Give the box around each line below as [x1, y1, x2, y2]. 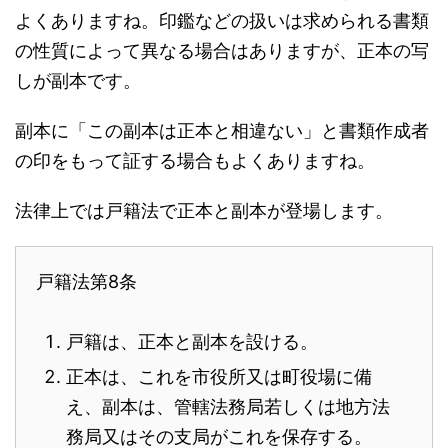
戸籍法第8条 [36, 271, 137, 292]
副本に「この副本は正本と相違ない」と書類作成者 [15, 120, 429, 141]
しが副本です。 [15, 70, 141, 91]
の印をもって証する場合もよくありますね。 [15, 150, 375, 171]
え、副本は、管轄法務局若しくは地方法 [66, 396, 390, 417]
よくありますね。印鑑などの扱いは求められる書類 [15, 10, 429, 31]
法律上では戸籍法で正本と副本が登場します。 [15, 200, 393, 221]
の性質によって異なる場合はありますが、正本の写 [15, 40, 429, 61]
